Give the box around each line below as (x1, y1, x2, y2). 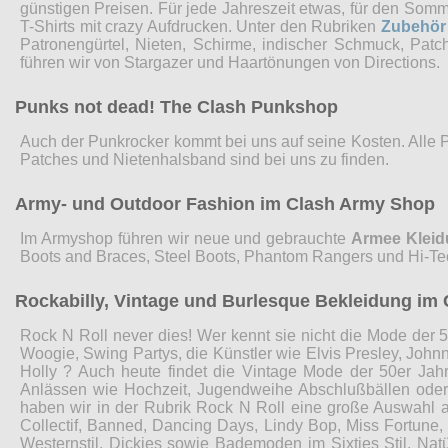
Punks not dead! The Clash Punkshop (15, 96, 338, 117)
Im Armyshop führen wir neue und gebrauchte (20, 229, 352, 247)
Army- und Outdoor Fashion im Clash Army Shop (15, 193, 435, 214)
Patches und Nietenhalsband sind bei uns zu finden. (20, 150, 389, 168)
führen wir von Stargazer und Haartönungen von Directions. (20, 53, 440, 71)
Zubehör (380, 17, 446, 35)
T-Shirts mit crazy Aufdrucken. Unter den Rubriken (20, 17, 381, 35)
